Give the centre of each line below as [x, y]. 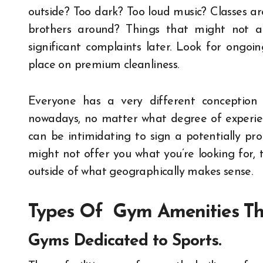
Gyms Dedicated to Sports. [124, 242]
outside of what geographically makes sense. [141, 172]
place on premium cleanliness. [104, 65]
